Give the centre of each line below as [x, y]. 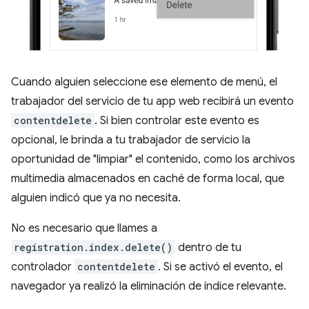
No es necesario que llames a [84, 228]
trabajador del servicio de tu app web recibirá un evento [152, 101]
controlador [43, 267]
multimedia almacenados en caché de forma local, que [148, 178]
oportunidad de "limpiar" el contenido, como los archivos [153, 159]
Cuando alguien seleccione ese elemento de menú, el [144, 82]
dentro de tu [208, 247]
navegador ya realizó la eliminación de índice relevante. [149, 286]
